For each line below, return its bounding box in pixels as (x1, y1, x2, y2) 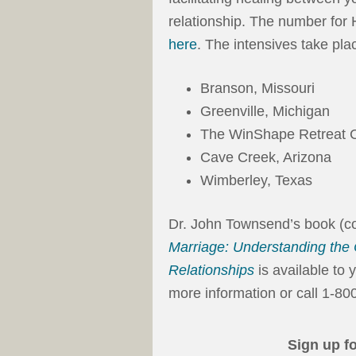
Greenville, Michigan (200, 103, 330, 120)
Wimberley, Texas (200, 172, 312, 189)
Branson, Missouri (200, 80, 315, 97)
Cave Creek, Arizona (200, 149, 331, 166)
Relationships (168, 262, 254, 279)
